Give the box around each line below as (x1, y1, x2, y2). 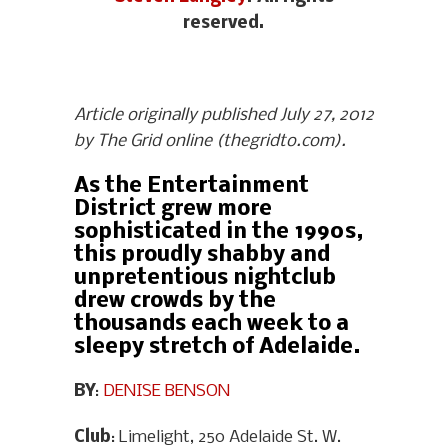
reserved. (183, 14, 265, 34)
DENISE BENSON (103, 382, 230, 402)
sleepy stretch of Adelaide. (74, 336, 361, 360)
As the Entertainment (74, 175, 309, 199)
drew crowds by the (74, 290, 276, 314)
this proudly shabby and (74, 244, 330, 268)
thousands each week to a (74, 313, 349, 337)
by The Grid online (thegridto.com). (74, 132, 346, 152)
